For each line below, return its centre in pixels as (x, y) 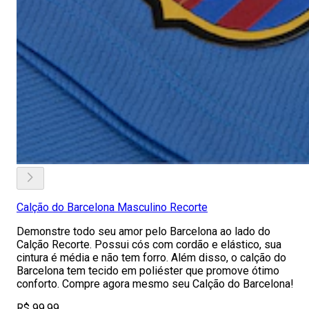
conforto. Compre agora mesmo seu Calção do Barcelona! (155, 284)
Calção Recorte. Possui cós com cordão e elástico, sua (149, 245)
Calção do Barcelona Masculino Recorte (112, 207)
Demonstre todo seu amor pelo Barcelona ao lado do (143, 231)
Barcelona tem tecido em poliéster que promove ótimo (148, 271)
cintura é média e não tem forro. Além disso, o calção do (151, 258)
